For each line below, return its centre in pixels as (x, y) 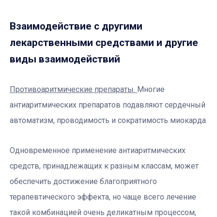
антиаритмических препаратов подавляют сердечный (108, 105)
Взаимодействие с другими (76, 26)
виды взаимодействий (65, 59)
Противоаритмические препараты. (73, 89)
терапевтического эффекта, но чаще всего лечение (103, 197)
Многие (151, 89)
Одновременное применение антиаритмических (98, 150)
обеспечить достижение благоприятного (83, 181)
